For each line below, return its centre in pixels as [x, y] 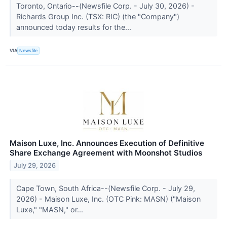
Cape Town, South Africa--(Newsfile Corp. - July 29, [105, 188]
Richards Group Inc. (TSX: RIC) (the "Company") [98, 16]
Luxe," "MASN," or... [50, 209]
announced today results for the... [74, 27]
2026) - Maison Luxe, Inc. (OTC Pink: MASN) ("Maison [108, 199]
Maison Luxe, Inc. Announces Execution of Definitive [107, 143]
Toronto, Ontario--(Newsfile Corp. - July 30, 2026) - [105, 6]
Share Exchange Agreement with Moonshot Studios [106, 153]
